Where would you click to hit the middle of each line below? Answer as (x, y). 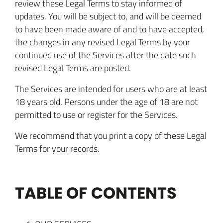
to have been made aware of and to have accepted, (110, 29)
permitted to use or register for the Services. (96, 114)
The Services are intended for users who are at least (111, 89)
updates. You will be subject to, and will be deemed (108, 16)
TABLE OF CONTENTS (96, 193)
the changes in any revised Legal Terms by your (103, 42)
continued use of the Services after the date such (106, 55)
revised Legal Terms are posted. (73, 68)
